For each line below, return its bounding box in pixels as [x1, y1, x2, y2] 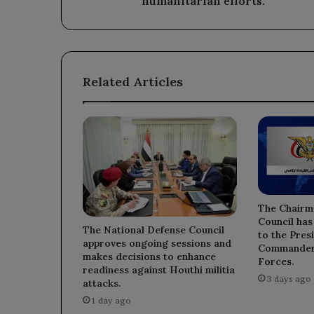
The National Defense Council [83, 223, 224, 236]
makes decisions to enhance [83, 250, 216, 263]
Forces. [257, 254, 294, 268]
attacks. [83, 276, 121, 289]
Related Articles [83, 74, 183, 90]
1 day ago [92, 294, 131, 306]
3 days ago [266, 273, 311, 284]
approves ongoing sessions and [83, 236, 231, 250]
